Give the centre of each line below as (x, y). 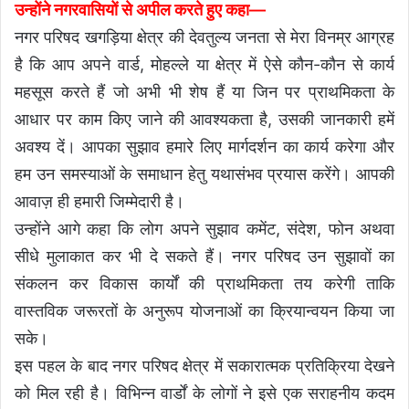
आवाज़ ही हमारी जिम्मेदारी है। (100, 202)
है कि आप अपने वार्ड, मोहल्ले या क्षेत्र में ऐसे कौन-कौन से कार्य (204, 65)
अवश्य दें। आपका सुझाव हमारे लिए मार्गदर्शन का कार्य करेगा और (204, 147)
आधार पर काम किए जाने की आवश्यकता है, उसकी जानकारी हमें (204, 120)
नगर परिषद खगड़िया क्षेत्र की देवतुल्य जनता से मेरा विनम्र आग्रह (204, 37)
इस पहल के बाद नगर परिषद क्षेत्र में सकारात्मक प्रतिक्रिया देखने (204, 366)
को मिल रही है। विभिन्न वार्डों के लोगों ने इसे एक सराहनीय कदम (204, 393)
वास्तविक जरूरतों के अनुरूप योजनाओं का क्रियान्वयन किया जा (204, 311)
